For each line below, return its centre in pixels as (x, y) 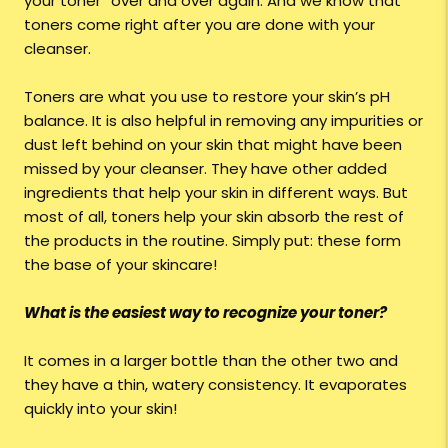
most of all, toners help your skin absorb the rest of (214, 217)
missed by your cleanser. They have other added (205, 169)
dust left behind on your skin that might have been (213, 145)
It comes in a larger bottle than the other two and (211, 361)
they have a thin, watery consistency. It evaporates (215, 385)
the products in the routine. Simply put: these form (212, 241)
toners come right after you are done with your (199, 25)
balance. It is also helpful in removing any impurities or (223, 121)
